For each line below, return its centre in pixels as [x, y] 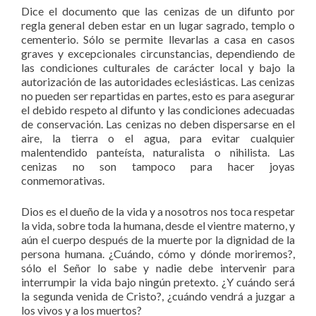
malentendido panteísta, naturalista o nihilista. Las [158, 152]
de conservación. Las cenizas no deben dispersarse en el [158, 124]
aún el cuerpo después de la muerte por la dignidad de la [158, 240]
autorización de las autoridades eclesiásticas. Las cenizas [158, 82]
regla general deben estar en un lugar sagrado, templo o [158, 25]
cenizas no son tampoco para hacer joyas [158, 166]
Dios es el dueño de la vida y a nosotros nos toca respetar [158, 212]
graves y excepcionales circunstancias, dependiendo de [158, 54]
